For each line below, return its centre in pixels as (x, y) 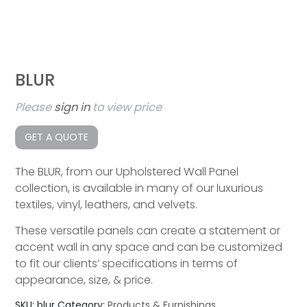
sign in (72, 108)
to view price (126, 108)
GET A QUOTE (57, 137)
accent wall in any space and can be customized (149, 247)
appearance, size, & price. (84, 280)
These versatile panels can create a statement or (148, 231)
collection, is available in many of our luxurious (139, 188)
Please (35, 108)
